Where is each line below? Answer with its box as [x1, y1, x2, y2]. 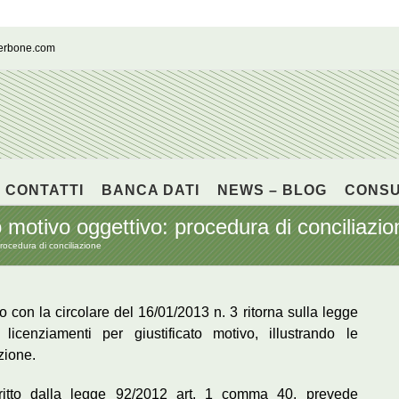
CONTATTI [4, 183, 84, 198]
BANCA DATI [101, 183, 199, 198]
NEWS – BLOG [216, 183, 327, 198]
